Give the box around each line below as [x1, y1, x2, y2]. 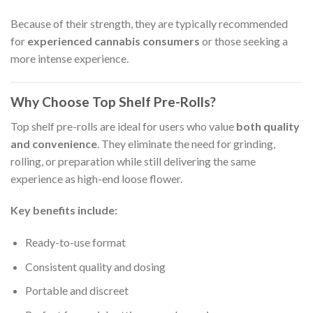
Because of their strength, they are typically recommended [10, 17, 288, 31]
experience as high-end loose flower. [10, 171, 182, 185]
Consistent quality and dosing [24, 259, 166, 273]
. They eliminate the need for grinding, [97, 136, 275, 150]
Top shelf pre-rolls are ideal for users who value [10, 119, 236, 133]
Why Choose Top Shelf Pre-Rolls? [10, 94, 216, 110]
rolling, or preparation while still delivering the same [10, 154, 256, 168]
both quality [236, 119, 300, 133]
